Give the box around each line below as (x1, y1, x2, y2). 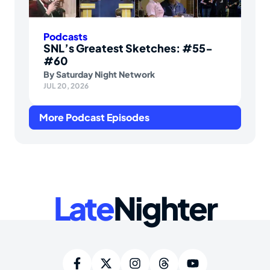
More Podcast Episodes (39, 111, 149, 124)
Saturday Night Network (56, 69, 155, 80)
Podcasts (43, 30, 87, 43)
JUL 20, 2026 (43, 81, 89, 91)
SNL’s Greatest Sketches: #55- (43, 41, 213, 55)
